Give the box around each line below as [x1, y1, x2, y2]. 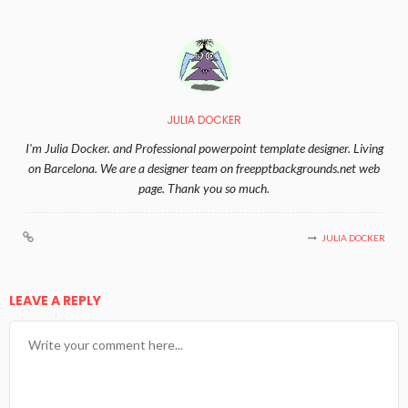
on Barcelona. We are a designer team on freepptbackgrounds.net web [28, 159, 380, 176]
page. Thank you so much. [138, 179, 270, 196]
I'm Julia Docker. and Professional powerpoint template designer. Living [25, 139, 383, 156]
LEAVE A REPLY [9, 291, 104, 310]
